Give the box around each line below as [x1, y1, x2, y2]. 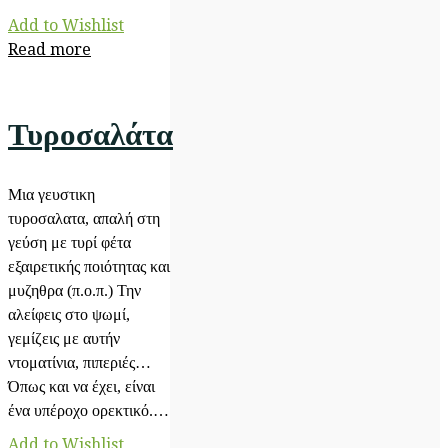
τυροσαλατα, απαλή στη [8, 210, 160, 227]
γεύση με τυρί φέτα [8, 234, 131, 251]
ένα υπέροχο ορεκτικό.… [8, 402, 169, 419]
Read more [8, 40, 91, 59]
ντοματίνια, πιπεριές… [8, 354, 151, 371]
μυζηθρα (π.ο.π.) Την [8, 282, 141, 299]
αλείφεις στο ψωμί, [8, 306, 130, 323]
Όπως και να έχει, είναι [8, 378, 155, 395]
